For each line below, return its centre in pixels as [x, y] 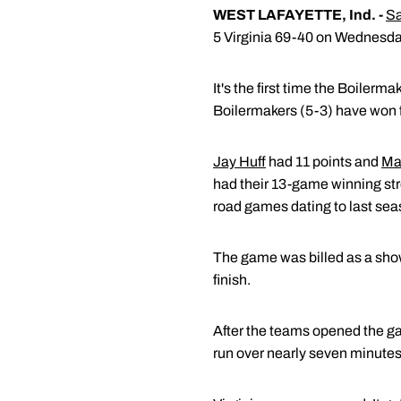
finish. [232, 280]
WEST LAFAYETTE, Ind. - [298, 15]
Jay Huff [239, 162]
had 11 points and [324, 162]
